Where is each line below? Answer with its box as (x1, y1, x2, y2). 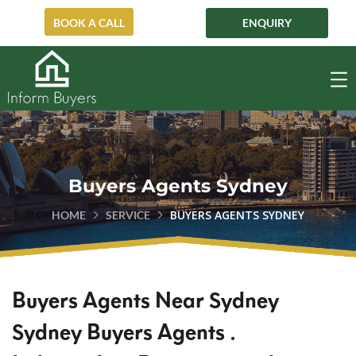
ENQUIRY (242, 16, 292, 29)
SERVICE (106, 208, 150, 222)
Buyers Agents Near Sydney (12, 287, 279, 313)
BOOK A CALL (53, 16, 125, 30)
